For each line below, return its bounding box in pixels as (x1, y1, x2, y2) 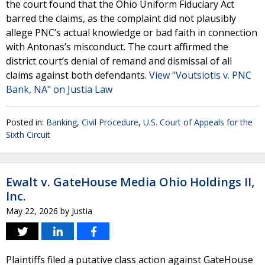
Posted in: (6, 117, 46, 128)
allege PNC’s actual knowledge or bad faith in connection (6, 26, 257, 39)
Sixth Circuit (6, 129, 50, 140)
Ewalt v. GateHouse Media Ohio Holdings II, (6, 174, 254, 190)
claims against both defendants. (6, 69, 149, 82)
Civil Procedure (82, 117, 138, 128)
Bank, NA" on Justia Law (6, 83, 112, 96)
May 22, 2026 (6, 205, 58, 216)
